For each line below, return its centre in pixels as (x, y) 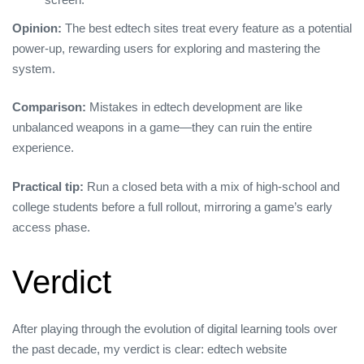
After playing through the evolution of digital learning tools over (175, 328)
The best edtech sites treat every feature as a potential (207, 28)
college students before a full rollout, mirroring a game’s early (172, 206)
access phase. (51, 227)
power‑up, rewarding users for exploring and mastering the (166, 48)
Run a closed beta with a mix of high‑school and (212, 186)
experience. (43, 148)
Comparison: (49, 107)
